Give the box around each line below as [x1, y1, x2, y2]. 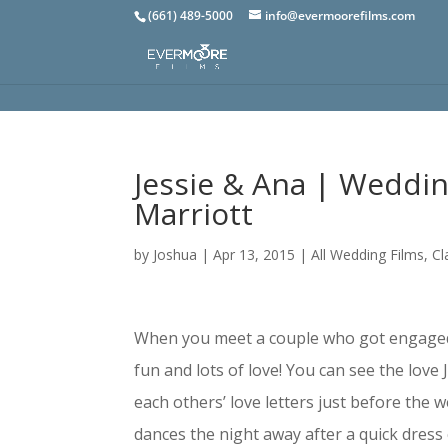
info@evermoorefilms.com [265, 7, 416, 24]
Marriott [134, 193, 254, 234]
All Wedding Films [311, 245, 425, 264]
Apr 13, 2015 [213, 245, 296, 264]
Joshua [153, 245, 198, 264]
